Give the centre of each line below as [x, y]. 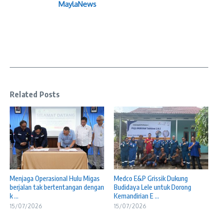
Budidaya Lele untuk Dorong [153, 187]
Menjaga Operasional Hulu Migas [55, 179]
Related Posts [35, 94]
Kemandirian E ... [136, 196]
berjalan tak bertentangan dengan [57, 187]
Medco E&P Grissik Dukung [151, 179]
